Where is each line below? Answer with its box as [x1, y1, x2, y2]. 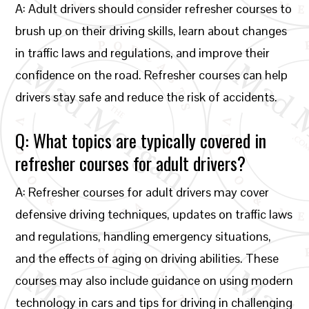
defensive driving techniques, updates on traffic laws [15, 206, 293, 222]
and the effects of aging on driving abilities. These [15, 250, 279, 266]
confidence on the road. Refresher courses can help [15, 67, 288, 83]
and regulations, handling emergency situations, [15, 228, 272, 244]
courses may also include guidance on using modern [15, 272, 294, 288]
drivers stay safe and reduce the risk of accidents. [15, 89, 278, 105]
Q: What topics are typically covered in [15, 127, 267, 154]
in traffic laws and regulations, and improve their [15, 45, 270, 61]
